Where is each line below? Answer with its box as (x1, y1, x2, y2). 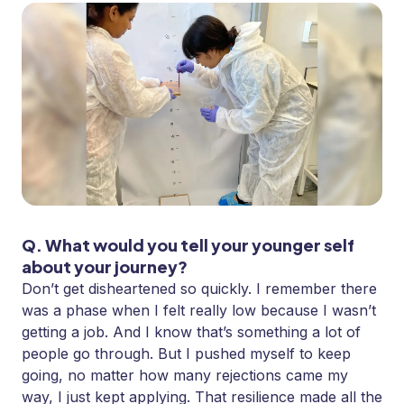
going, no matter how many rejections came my (22, 366, 348, 385)
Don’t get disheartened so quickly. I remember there (22, 280, 377, 298)
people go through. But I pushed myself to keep (22, 344, 351, 363)
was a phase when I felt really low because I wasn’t (22, 301, 376, 320)
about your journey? (22, 256, 188, 278)
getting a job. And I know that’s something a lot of (22, 323, 361, 342)
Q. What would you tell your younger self (22, 234, 354, 256)
